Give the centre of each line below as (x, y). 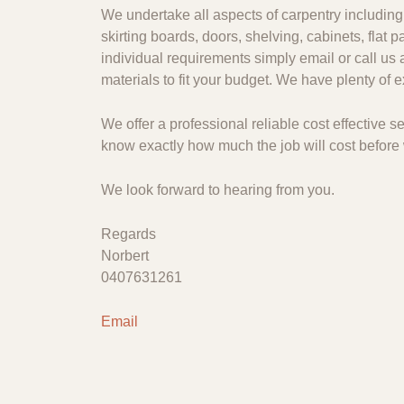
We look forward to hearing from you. (218, 190)
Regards (129, 234)
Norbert (125, 256)
